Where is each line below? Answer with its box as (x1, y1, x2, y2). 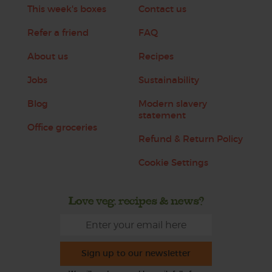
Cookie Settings (138, 157, 208, 168)
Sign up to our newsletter (81, 248, 191, 259)
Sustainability (138, 74, 199, 86)
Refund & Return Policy (138, 133, 243, 144)
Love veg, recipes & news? (68, 192, 204, 208)
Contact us (138, 3, 186, 15)
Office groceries (27, 121, 97, 133)
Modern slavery (138, 98, 207, 109)
